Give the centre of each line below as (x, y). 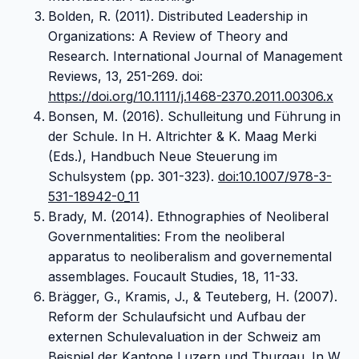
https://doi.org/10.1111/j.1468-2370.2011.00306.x (191, 97)
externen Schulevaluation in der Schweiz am (184, 337)
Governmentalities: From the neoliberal (166, 237)
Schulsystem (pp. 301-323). (133, 177)
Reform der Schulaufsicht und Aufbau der (177, 317)
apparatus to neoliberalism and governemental (190, 257)
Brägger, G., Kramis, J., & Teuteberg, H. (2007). (193, 297)
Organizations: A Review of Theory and (168, 36)
